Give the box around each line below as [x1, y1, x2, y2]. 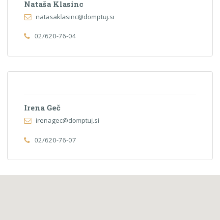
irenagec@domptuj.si [35, 116, 99, 125]
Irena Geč [24, 102, 61, 112]
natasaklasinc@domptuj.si [35, 12, 114, 22]
